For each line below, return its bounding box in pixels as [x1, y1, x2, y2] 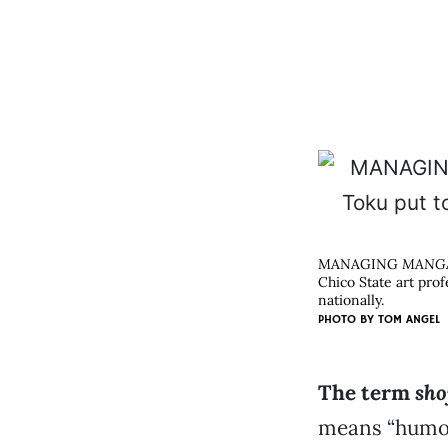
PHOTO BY [317, 312, 378, 327]
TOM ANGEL [377, 312, 440, 327]
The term [317, 379, 415, 406]
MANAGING [317, 255, 402, 273]
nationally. [317, 291, 384, 309]
